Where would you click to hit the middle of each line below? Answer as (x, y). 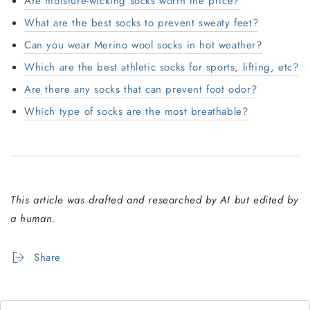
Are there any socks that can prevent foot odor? (141, 89)
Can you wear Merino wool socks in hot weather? (143, 45)
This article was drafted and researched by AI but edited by (154, 200)
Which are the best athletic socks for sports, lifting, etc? (162, 67)
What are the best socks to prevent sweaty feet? (142, 22)
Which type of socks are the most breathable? (136, 111)
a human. (33, 218)
